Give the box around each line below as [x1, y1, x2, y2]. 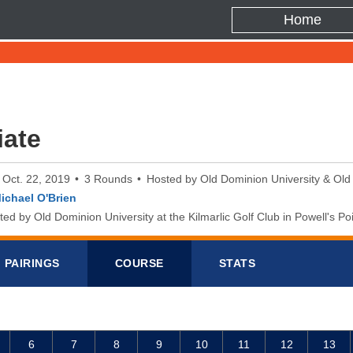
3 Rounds [84, 173, 132, 185]
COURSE [114, 257, 164, 269]
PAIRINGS [4, 257, 60, 269]
